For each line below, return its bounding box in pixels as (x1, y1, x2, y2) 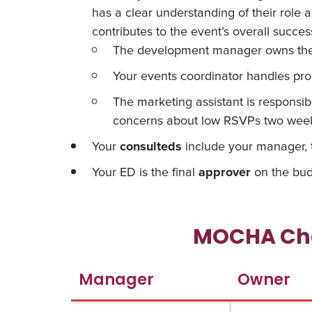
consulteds (120, 136, 182, 155)
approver (198, 162, 251, 181)
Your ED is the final (92, 162, 198, 181)
